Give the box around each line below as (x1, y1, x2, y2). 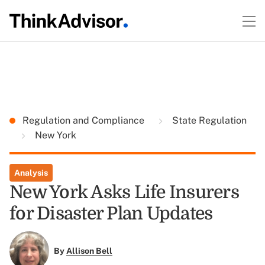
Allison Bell (66, 246, 112, 256)
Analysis (14, 168, 48, 177)
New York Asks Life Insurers (9, 182, 239, 202)
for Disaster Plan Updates (9, 203, 213, 224)
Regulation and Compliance (22, 115, 147, 126)
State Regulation (170, 115, 247, 126)
